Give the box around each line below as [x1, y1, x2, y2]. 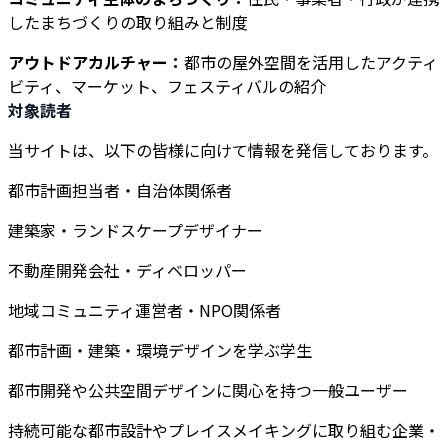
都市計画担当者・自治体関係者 [8, 178, 232, 202]
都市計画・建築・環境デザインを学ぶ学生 [8, 338, 312, 362]
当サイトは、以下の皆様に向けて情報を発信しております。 [8, 138, 438, 162]
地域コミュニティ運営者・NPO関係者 [8, 298, 281, 322]
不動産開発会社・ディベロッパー [8, 258, 247, 282]
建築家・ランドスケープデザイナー [8, 218, 263, 242]
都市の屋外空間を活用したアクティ [184, 50, 438, 74]
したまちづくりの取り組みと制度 [8, 10, 248, 34]
